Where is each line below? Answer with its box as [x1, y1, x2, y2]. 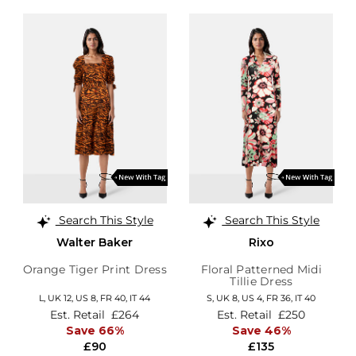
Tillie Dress [230, 274, 293, 289]
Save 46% [231, 323, 291, 338]
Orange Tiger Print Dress [22, 262, 167, 277]
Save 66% [65, 323, 124, 338]
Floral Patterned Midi [200, 262, 322, 277]
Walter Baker [56, 235, 133, 250]
